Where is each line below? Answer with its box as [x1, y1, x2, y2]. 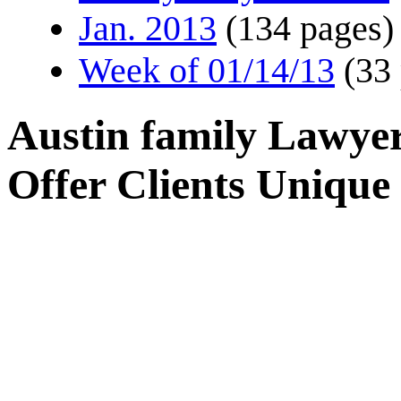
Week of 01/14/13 [79, 50, 335, 90]
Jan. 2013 [79, 8, 217, 48]
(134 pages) [226, 8, 394, 48]
